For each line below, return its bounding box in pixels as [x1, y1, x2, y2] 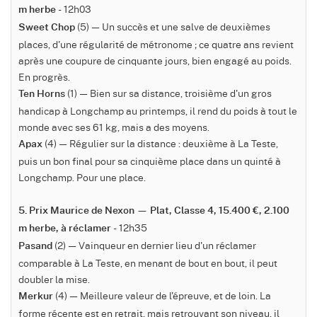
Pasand [18, 241, 52, 252]
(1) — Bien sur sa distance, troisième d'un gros [65, 86, 272, 100]
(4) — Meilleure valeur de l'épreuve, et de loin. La [53, 288, 271, 303]
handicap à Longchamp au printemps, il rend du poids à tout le [18, 103, 297, 118]
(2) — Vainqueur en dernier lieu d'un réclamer [52, 238, 256, 253]
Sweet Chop [18, 23, 75, 33]
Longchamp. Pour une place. [18, 170, 146, 185]
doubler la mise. [18, 272, 90, 287]
